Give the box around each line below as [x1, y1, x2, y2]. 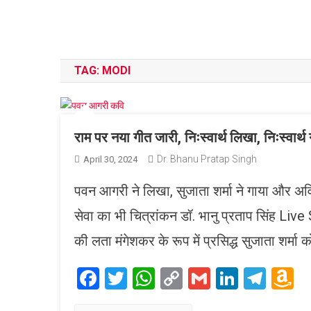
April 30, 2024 [83, 153, 137, 165]
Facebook [99, 264, 192, 292]
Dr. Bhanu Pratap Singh [157, 153, 257, 165]
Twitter [127, 264, 195, 292]
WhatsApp [155, 264, 255, 292]
